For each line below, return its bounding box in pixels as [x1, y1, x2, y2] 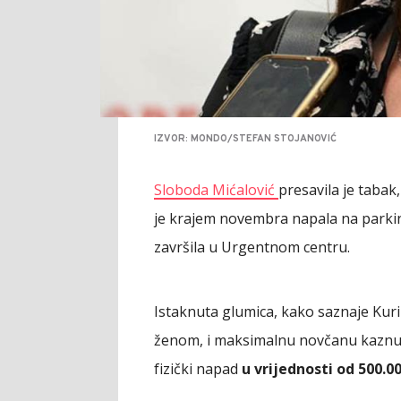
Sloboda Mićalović [154, 180, 278, 200]
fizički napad [154, 359, 242, 380]
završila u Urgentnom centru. [154, 237, 350, 258]
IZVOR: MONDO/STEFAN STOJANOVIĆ [154, 132, 337, 146]
